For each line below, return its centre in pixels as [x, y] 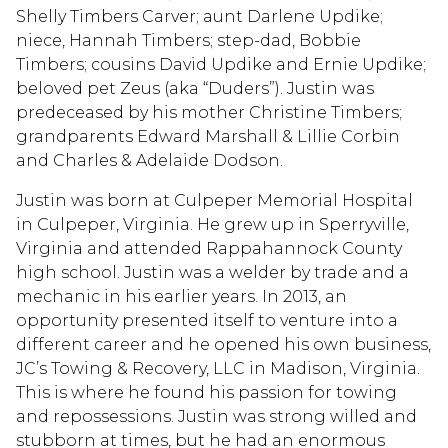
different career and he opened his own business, [223, 344]
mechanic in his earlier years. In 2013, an [181, 296]
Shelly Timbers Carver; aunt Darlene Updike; [199, 16]
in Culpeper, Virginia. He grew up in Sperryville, [212, 224]
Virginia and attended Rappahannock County [209, 248]
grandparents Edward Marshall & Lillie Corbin [208, 136]
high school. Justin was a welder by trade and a [212, 272]
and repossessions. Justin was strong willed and [216, 416]
